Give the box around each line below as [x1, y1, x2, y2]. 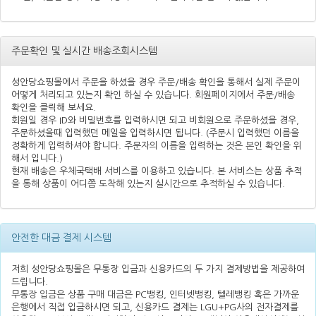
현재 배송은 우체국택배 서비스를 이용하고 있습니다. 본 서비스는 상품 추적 [11, 166, 302, 176]
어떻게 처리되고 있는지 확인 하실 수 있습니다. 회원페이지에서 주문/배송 [11, 90, 295, 99]
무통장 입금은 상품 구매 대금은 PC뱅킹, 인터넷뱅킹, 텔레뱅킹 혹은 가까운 [11, 290, 299, 299]
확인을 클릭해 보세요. [11, 103, 96, 112]
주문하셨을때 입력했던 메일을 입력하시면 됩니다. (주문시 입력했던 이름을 [11, 128, 299, 138]
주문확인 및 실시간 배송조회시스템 [11, 46, 157, 56]
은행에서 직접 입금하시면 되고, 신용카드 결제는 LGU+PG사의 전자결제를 [11, 303, 298, 312]
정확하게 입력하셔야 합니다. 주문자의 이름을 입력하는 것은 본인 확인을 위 [11, 141, 302, 150]
